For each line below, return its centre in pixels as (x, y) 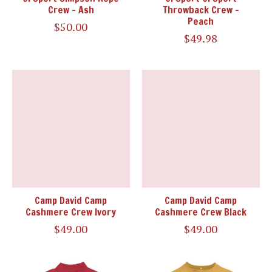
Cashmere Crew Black (201, 212)
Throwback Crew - (201, 9)
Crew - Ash (71, 9)
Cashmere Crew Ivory (71, 212)
